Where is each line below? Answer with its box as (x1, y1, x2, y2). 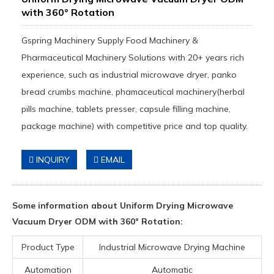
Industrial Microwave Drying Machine (99, 242, 245, 253)
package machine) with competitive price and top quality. (21, 120, 248, 131)
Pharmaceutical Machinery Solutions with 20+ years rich (21, 52, 244, 63)
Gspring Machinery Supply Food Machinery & (21, 35, 198, 46)
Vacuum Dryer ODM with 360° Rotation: (12, 216, 183, 227)
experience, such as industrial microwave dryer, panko (21, 69, 237, 80)
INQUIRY (34, 154, 70, 165)
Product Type (21, 242, 75, 253)
